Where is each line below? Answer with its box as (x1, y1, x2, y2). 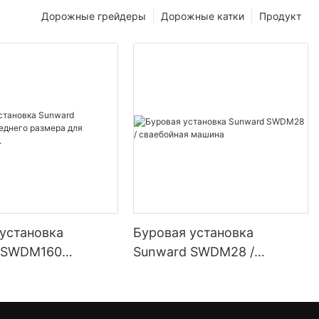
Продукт (259, 10, 301, 23)
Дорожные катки (161, 10, 244, 23)
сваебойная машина (133, 263, 261, 279)
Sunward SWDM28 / (133, 244, 255, 260)
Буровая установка (133, 225, 254, 241)
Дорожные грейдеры (41, 10, 146, 23)
